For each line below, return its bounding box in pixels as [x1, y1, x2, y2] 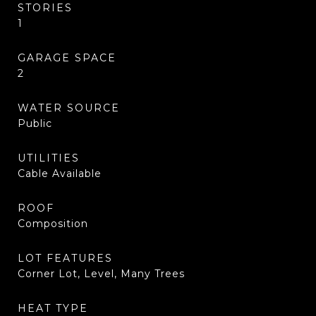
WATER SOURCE [18, 102, 120, 114]
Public [18, 117, 52, 130]
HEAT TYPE [18, 302, 88, 315]
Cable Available [18, 167, 102, 180]
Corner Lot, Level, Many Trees [18, 267, 185, 280]
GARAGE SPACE [18, 51, 116, 64]
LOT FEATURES [18, 252, 113, 265]
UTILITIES [18, 152, 80, 164]
